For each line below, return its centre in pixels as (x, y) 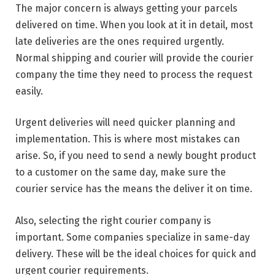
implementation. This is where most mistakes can (128, 139)
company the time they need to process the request (134, 74)
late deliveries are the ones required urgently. (120, 41)
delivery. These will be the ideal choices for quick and (136, 254)
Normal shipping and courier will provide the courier (134, 58)
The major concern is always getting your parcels (126, 8)
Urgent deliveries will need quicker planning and (126, 123)
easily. (29, 91)
